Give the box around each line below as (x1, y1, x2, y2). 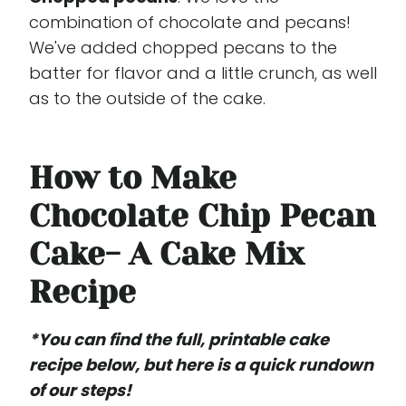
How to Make (29, 159, 237, 197)
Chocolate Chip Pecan (29, 198, 375, 235)
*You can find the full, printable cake (29, 327, 329, 351)
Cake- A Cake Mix (29, 236, 304, 273)
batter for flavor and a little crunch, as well (29, 61, 377, 84)
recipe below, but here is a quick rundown (29, 353, 373, 376)
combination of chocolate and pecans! (29, 10, 351, 34)
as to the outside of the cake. (29, 86, 266, 110)
